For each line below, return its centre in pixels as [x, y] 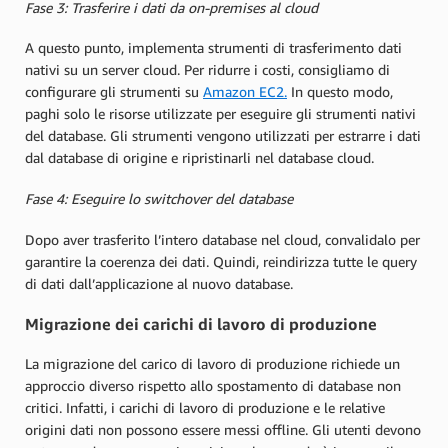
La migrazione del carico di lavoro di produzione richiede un [212, 364]
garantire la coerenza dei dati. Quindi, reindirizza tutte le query [221, 261]
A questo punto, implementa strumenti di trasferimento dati [213, 48]
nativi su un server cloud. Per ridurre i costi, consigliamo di [207, 70]
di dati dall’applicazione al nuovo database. [159, 283]
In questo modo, [340, 92]
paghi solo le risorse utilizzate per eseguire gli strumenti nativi [220, 114]
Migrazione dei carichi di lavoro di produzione [201, 324]
